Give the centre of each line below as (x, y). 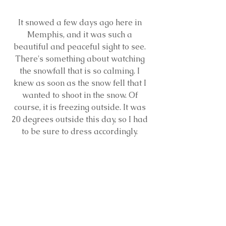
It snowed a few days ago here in (81, 23)
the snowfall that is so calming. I (81, 71)
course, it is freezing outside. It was (81, 107)
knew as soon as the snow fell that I (81, 83)
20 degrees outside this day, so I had (81, 120)
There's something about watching (81, 59)
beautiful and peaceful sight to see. (81, 47)
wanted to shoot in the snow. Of (81, 95)
